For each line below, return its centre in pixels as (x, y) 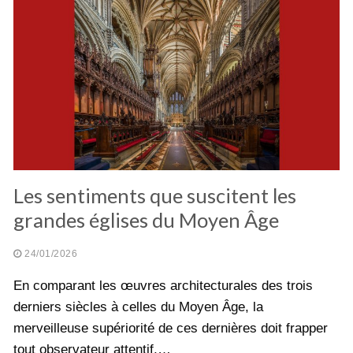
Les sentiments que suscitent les (155, 195)
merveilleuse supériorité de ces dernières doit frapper (171, 328)
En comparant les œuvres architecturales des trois (163, 285)
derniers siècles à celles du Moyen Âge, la (138, 307)
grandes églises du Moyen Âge (146, 219)
